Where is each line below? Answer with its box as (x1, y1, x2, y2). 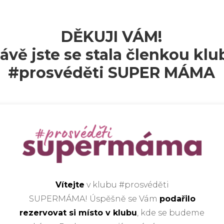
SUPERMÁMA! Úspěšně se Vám (28, 194, 159, 204)
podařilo (159, 194, 195, 204)
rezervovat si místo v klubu (19, 208, 137, 218)
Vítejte (55, 180, 84, 190)
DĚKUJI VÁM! (61, 27, 162, 46)
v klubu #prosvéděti (84, 180, 169, 190)
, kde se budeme (137, 208, 204, 218)
